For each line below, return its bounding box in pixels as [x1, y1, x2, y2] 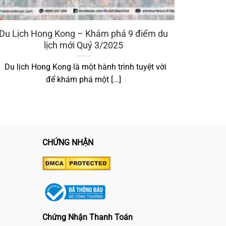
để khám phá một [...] [46, 75, 122, 85]
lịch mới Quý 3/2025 [44, 39, 124, 50]
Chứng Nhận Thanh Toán [42, 212, 133, 222]
